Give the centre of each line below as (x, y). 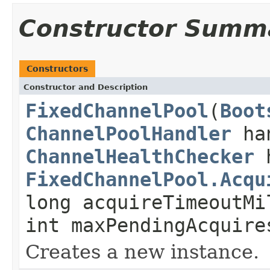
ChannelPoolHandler (128, 133)
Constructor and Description (86, 87)
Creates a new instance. (142, 252)
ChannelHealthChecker (140, 156)
